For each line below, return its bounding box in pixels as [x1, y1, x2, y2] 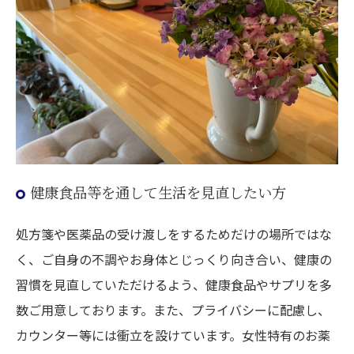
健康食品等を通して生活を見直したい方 [30, 181, 286, 202]
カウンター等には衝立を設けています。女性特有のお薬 [16, 325, 330, 345]
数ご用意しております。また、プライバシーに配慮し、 [16, 299, 330, 319]
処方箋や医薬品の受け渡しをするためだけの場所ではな [16, 224, 332, 243]
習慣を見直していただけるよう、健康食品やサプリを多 [16, 274, 332, 294]
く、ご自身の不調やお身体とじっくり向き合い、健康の [16, 249, 332, 269]
